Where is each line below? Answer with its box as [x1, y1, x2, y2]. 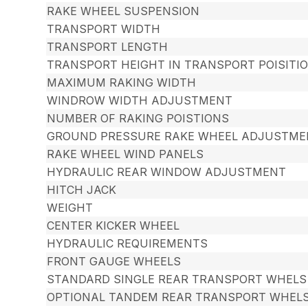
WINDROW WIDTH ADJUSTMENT [47, 93, 233, 108]
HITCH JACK [47, 183, 117, 197]
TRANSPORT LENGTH [47, 40, 168, 54]
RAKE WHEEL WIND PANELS [47, 147, 204, 162]
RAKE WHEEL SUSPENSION [47, 4, 200, 19]
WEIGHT [47, 201, 93, 215]
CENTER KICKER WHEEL [47, 219, 180, 233]
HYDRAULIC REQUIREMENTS [47, 236, 208, 251]
